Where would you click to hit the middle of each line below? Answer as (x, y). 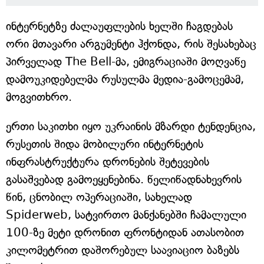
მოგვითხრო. (39, 97)
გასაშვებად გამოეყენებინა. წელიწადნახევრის (124, 180)
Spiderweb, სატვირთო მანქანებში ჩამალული (126, 215)
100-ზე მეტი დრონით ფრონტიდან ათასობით (125, 233)
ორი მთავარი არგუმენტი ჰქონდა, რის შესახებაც (131, 44)
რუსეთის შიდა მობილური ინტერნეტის (105, 144)
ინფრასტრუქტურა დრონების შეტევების (108, 162)
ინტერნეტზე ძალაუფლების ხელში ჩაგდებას (119, 27)
